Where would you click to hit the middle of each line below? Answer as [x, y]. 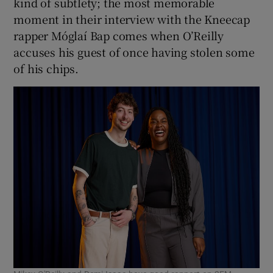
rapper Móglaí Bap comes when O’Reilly [119, 35]
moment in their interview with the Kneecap [132, 19]
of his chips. [46, 68]
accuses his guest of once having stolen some [134, 51]
